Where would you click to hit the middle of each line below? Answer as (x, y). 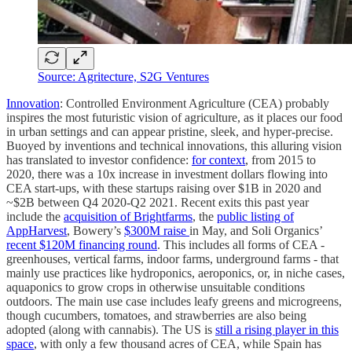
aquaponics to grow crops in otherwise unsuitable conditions (156, 287)
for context (218, 159)
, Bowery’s (95, 230)
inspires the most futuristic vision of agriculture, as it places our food (174, 117)
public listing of (255, 216)
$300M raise (157, 230)
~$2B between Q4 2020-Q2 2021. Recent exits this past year (158, 202)
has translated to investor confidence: (99, 159)
